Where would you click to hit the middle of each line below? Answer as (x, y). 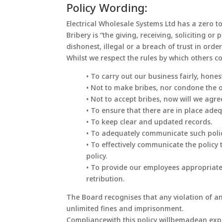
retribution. (106, 179)
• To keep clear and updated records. (149, 122)
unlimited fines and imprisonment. (125, 209)
